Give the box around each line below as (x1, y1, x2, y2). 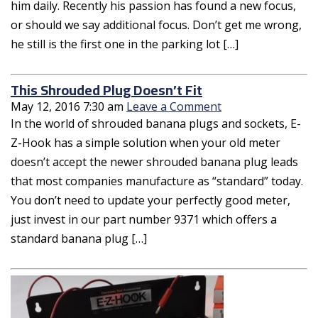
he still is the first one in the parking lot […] (11, 35, 238, 52)
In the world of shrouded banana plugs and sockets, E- (11, 115, 301, 131)
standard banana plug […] (11, 230, 147, 246)
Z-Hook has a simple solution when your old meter (11, 134, 280, 150)
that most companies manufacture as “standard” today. (11, 172, 303, 189)
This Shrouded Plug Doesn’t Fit (11, 76, 202, 103)
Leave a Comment (126, 98, 221, 114)
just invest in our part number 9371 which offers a (11, 211, 277, 227)
